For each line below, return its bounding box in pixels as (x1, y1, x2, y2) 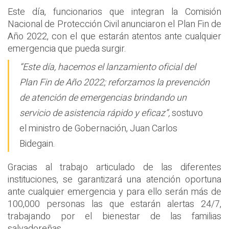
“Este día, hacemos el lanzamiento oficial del (19, 60, 196, 75)
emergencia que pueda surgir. (8, 41, 126, 56)
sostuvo (170, 106, 203, 121)
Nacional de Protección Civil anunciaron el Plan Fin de (8, 17, 221, 31)
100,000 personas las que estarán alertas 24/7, (8, 197, 221, 212)
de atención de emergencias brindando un (19, 91, 187, 105)
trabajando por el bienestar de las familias (8, 210, 221, 224)
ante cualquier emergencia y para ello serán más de (8, 185, 221, 199)
